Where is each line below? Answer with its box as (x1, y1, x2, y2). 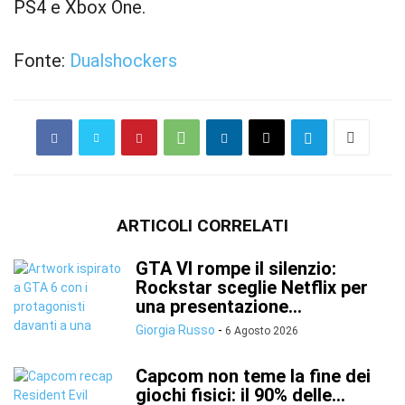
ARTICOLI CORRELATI (117, 215, 288, 236)
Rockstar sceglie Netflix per (136, 277, 368, 298)
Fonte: (14, 50, 70, 71)
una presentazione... (136, 296, 302, 317)
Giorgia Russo (136, 323, 215, 337)
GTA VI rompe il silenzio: (136, 258, 336, 279)
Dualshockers (70, 50, 177, 71)
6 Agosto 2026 (225, 325, 298, 337)
